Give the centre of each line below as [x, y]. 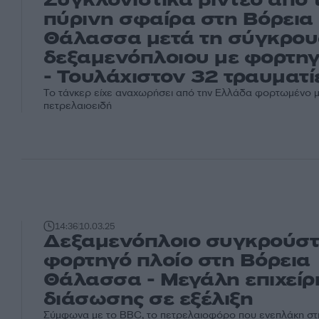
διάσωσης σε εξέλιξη [148, 299]
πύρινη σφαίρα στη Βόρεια [178, 19]
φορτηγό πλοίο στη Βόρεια [177, 260]
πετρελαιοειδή [78, 105]
